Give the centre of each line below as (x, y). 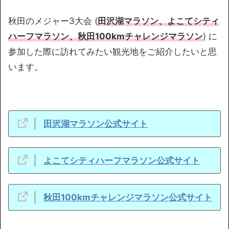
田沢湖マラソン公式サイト (95, 123)
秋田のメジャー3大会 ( (53, 21)
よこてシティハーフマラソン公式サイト (121, 160)
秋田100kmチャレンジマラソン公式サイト (128, 197)
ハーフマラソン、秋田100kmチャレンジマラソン (106, 36)
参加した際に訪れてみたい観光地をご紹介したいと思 (112, 51)
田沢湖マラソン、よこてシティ (158, 21)
